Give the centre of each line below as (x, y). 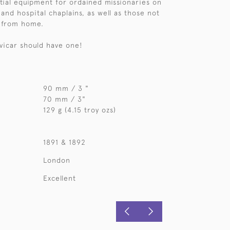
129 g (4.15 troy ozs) (79, 110)
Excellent (59, 178)
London (56, 160)
